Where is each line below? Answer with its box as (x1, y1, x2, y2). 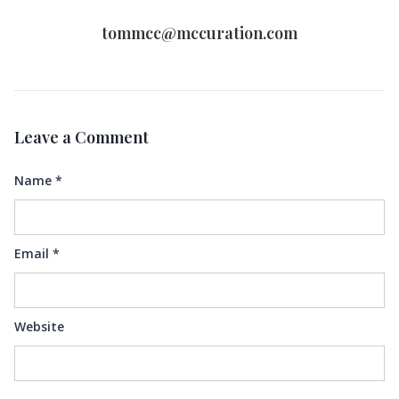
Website (14, 318, 64, 335)
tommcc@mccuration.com (102, 22, 297, 44)
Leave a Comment (14, 126, 149, 148)
